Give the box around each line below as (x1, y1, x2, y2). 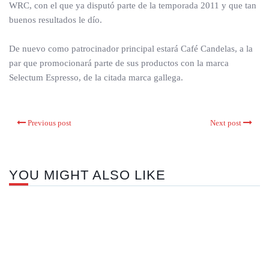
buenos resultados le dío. (9, 15, 102, 25)
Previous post (28, 118, 71, 128)
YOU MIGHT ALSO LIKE (9, 168, 166, 183)
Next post (210, 118, 241, 128)
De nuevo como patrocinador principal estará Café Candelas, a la (9, 44, 253, 54)
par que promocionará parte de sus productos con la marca (9, 58, 229, 68)
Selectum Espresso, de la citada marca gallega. (9, 73, 183, 83)
